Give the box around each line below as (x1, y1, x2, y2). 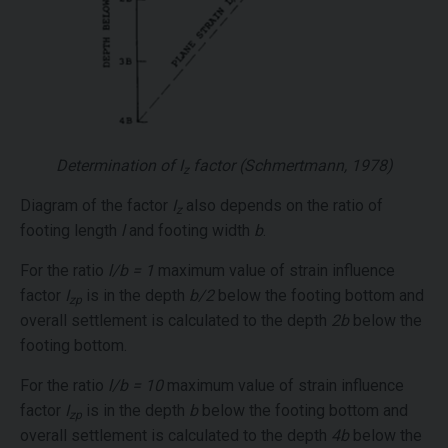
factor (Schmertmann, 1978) (188, 156, 393, 176)
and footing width (125, 221, 254, 241)
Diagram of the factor (20, 196, 172, 216)
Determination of (55, 156, 179, 176)
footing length (20, 221, 121, 241)
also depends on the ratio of (182, 196, 383, 216)
